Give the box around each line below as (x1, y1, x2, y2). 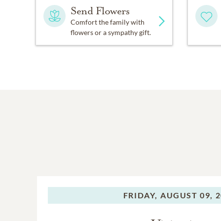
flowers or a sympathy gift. (71, 28, 151, 37)
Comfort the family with (71, 17, 145, 26)
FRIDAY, (123, 190, 158, 200)
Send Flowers (71, 4, 130, 17)
